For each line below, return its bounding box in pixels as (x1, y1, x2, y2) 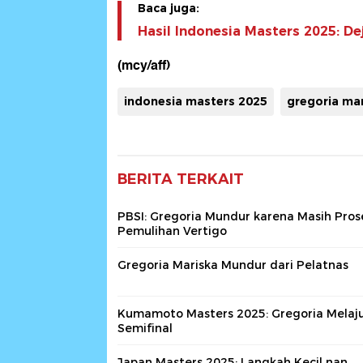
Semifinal (117, 321, 173, 336)
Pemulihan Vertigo (117, 224, 227, 239)
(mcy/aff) (117, 54, 170, 77)
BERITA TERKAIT (117, 170, 244, 189)
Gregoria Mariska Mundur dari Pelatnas (117, 258, 348, 273)
